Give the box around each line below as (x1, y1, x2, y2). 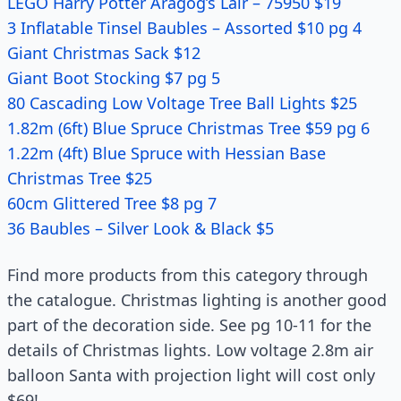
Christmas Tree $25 (7, 167, 152, 189)
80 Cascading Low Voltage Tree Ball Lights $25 (7, 92, 357, 114)
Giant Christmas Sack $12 (7, 42, 200, 64)
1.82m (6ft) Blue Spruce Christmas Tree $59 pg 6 (7, 117, 370, 139)
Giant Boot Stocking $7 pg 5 (7, 67, 220, 89)
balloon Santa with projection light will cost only (7, 364, 375, 386)
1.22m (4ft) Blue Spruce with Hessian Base (7, 142, 326, 164)
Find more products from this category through (7, 264, 368, 286)
